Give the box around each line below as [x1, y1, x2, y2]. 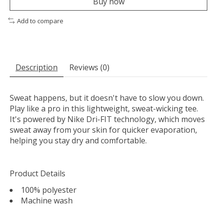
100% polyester [21, 185, 77, 196]
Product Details [10, 168, 65, 179]
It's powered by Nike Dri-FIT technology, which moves [10, 114, 205, 125]
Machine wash [21, 195, 73, 206]
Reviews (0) [69, 62, 109, 73]
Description [15, 62, 58, 73]
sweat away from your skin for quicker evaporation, [10, 124, 197, 136]
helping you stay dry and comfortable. [10, 135, 147, 146]
